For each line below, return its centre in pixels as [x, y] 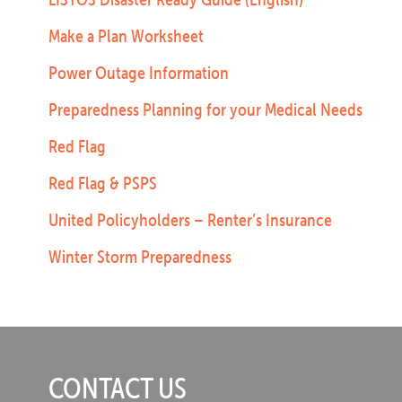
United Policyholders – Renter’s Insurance [190, 220]
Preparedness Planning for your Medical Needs [205, 109]
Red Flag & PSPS [102, 183]
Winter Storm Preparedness [140, 257]
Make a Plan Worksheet [126, 36]
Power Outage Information [138, 73]
